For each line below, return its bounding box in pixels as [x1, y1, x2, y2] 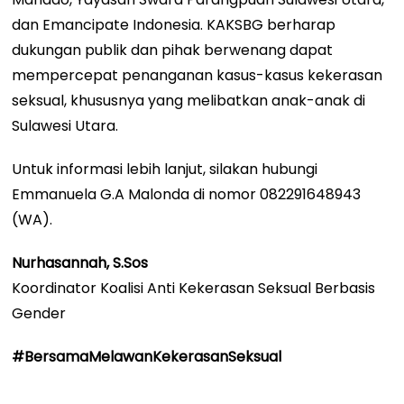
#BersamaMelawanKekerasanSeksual [12, 346, 282, 368]
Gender [12, 303, 67, 325]
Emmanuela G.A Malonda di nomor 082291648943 [12, 184, 362, 206]
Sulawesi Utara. [12, 115, 119, 137]
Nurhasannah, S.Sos [12, 252, 149, 274]
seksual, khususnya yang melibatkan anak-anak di [12, 90, 366, 112]
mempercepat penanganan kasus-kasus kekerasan [12, 65, 383, 87]
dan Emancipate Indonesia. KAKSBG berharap [12, 14, 336, 36]
